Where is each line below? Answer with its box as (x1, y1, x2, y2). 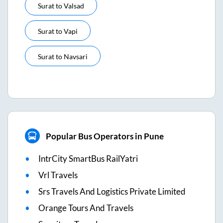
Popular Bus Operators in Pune (45, 130, 164, 141)
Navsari (64, 52, 88, 61)
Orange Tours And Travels (38, 203, 133, 213)
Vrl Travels (38, 170, 78, 180)
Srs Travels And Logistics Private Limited (38, 186, 186, 197)
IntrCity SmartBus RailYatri (38, 153, 138, 164)
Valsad (64, 1, 84, 10)
